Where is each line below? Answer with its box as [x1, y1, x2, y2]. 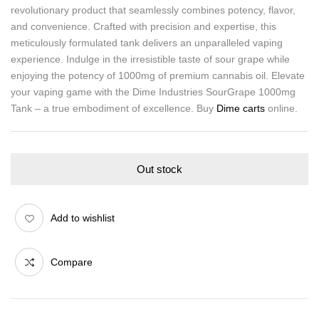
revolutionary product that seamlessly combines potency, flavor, [11, 4, 296, 16]
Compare [51, 256, 93, 268]
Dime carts [216, 103, 265, 114]
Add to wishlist [51, 211, 115, 224]
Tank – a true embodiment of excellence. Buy [11, 103, 216, 114]
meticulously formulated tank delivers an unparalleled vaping [11, 37, 283, 48]
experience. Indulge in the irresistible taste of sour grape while [11, 53, 290, 65]
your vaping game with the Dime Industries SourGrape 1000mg [11, 86, 296, 98]
